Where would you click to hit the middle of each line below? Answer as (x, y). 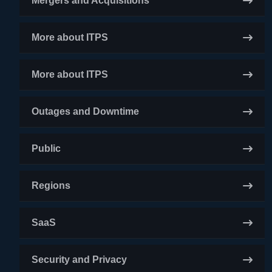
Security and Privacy (79, 260)
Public (46, 148)
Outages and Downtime (85, 111)
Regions (51, 185)
